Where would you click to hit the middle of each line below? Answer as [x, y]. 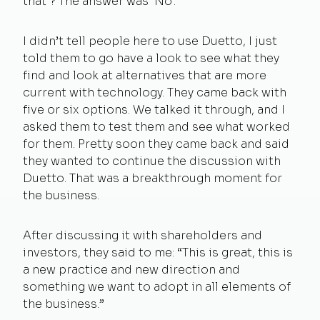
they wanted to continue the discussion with [152, 161]
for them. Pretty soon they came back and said [156, 144]
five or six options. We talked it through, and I [154, 109]
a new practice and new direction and [131, 269]
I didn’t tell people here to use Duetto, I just [150, 41]
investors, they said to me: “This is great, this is [158, 252]
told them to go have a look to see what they [151, 58]
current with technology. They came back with [155, 92]
